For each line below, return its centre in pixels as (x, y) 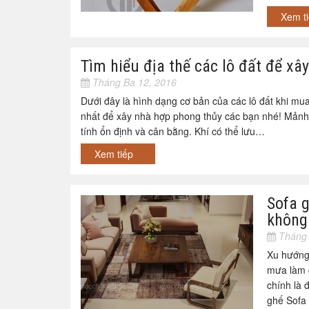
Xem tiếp (115, 154)
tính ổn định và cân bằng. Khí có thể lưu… (173, 131)
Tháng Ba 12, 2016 (133, 82)
